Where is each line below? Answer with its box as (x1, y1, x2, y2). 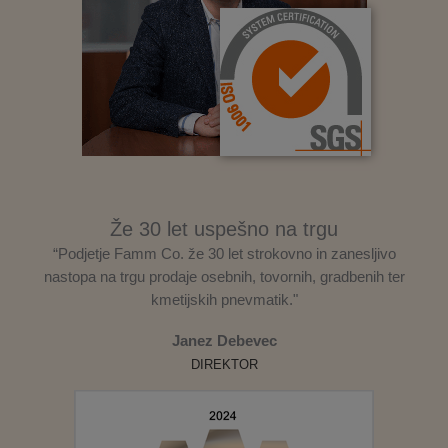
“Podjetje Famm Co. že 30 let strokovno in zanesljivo (52, 244, 396, 262)
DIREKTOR (190, 356, 258, 372)
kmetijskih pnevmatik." (150, 290, 298, 308)
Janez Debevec (171, 332, 277, 349)
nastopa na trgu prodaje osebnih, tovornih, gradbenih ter (43, 267, 405, 285)
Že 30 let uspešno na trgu (110, 217, 338, 240)
